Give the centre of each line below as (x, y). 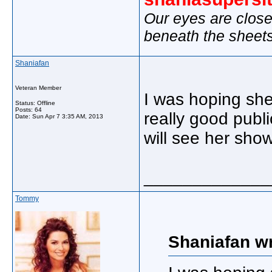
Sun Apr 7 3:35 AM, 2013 (68, 116)
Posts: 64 (29, 110)
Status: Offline (35, 103)
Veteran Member (38, 88)
